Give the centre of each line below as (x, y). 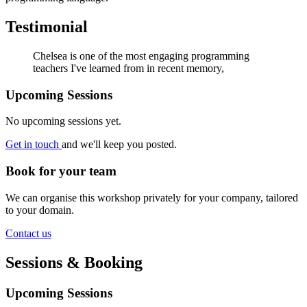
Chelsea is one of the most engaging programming (141, 56)
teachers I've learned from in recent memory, (128, 68)
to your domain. (40, 210)
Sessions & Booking (74, 262)
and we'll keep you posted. (119, 145)
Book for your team (61, 171)
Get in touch (34, 145)
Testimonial (47, 27)
